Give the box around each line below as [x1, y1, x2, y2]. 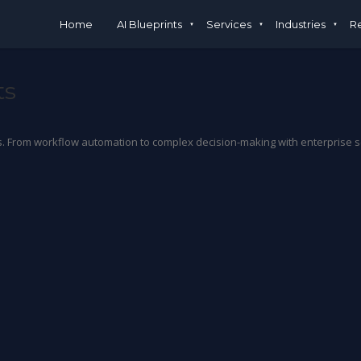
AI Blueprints [116, 18, 182, 31]
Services [205, 18, 251, 31]
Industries [275, 18, 326, 31]
